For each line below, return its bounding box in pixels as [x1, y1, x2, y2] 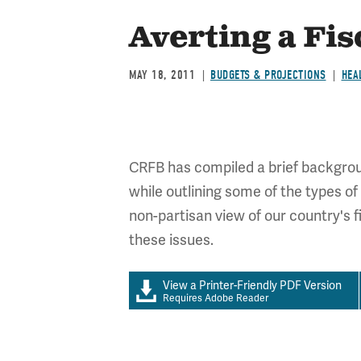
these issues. [129, 230, 214, 249]
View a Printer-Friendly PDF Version [163, 278, 342, 293]
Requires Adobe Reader [163, 292, 268, 305]
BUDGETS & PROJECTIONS [210, 68, 326, 82]
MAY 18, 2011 [129, 68, 195, 82]
